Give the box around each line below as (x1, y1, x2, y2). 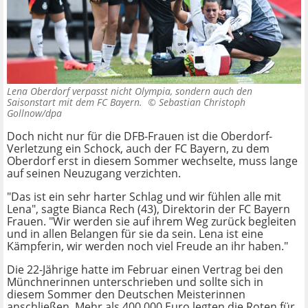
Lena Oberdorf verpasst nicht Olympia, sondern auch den (7, 85, 252, 98)
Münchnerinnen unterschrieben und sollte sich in (7, 274, 263, 290)
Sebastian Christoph (159, 96, 245, 109)
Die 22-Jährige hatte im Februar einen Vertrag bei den (7, 262, 283, 278)
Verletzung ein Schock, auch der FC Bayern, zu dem (7, 141, 269, 157)
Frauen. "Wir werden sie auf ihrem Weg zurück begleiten (7, 214, 296, 230)
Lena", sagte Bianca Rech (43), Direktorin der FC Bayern (7, 201, 290, 217)
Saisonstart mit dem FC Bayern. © (7, 96, 159, 109)
